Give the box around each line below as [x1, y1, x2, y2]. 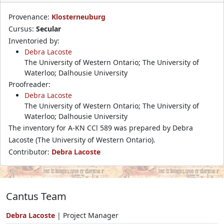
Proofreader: [8, 79, 50, 89]
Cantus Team [6, 189, 66, 203]
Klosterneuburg [51, 11, 105, 21]
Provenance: [8, 11, 51, 21]
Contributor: [8, 146, 51, 156]
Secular [36, 23, 61, 33]
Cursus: [8, 23, 36, 33]
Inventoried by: [8, 35, 59, 45]
